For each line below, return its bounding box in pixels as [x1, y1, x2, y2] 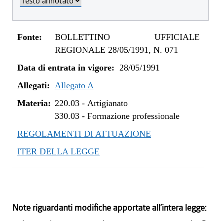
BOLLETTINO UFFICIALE [54, 32, 200, 42]
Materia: [17, 98, 51, 108]
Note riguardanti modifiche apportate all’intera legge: [12, 202, 206, 214]
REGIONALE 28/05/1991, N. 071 [54, 45, 178, 55]
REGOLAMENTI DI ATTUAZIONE [17, 129, 151, 139]
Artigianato [87, 98, 128, 108]
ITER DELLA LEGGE [17, 147, 100, 156]
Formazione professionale [87, 111, 180, 121]
